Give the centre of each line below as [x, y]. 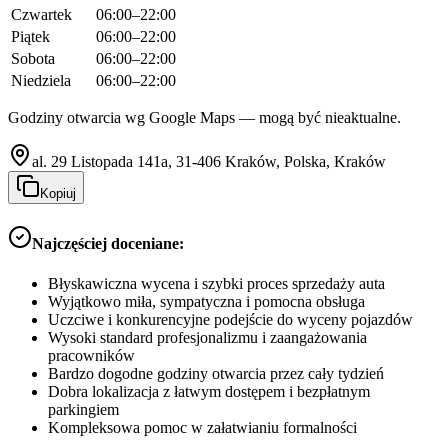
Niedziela [41, 81]
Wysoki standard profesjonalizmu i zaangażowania [207, 337]
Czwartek [41, 15]
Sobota [33, 59]
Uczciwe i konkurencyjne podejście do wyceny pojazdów [230, 319]
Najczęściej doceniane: [108, 244]
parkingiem [83, 409]
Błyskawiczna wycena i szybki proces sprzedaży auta [216, 283]
